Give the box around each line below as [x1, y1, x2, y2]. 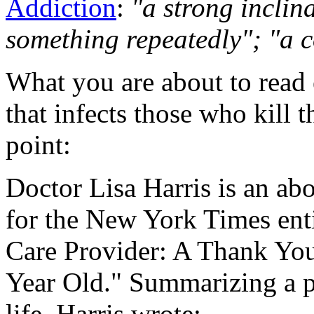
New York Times [78, 203, 271, 234]
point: [6, 129, 71, 160]
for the [6, 203, 78, 234]
